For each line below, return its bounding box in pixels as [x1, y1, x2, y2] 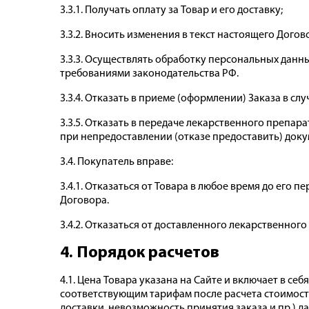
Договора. [60, 195, 109, 207]
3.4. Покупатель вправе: [60, 157, 173, 168]
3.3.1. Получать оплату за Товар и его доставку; [60, 5, 283, 17]
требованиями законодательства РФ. [60, 68, 239, 80]
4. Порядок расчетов [60, 245, 219, 262]
